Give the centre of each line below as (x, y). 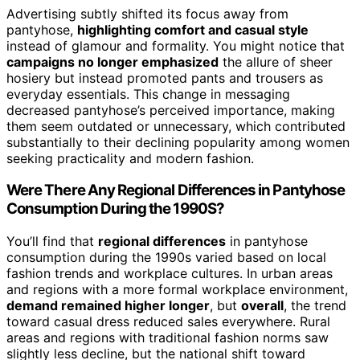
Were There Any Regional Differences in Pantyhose (176, 190)
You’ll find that (52, 241)
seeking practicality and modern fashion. (130, 158)
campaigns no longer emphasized (112, 61)
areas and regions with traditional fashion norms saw (168, 338)
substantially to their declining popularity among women (178, 142)
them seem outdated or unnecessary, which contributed (176, 126)
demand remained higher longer (108, 306)
